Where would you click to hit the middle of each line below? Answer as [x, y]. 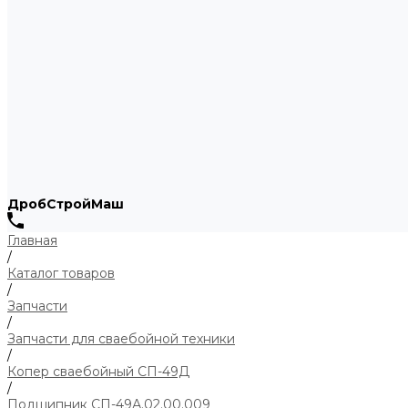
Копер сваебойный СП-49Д [98, 372]
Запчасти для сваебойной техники [121, 339]
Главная [32, 240]
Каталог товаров [61, 273]
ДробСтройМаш [66, 204]
